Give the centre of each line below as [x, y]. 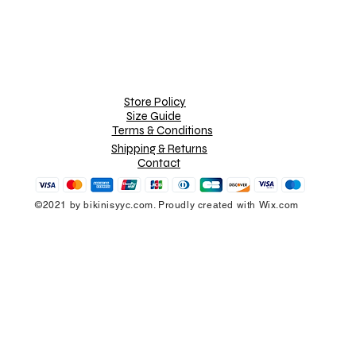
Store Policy [155, 102]
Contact [159, 163]
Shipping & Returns [159, 149]
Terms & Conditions [162, 131]
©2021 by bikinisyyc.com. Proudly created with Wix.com [167, 205]
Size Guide [154, 116]
